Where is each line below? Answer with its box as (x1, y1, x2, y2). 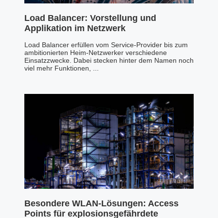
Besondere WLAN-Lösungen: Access (24, 199, 179, 209)
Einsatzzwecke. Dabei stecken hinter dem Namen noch (24, 56, 194, 64)
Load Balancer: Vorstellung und (24, 13, 156, 23)
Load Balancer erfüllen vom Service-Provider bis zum (24, 40, 188, 49)
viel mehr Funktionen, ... (24, 64, 99, 72)
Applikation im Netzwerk (24, 23, 126, 33)
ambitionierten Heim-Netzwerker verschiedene (24, 48, 167, 56)
